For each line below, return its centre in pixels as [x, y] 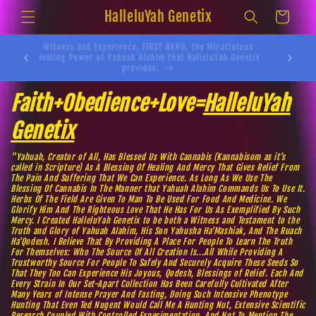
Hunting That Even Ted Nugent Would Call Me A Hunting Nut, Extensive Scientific [158, 305]
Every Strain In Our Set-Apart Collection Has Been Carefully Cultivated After [150, 284]
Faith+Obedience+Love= [107, 103]
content [42, 22]
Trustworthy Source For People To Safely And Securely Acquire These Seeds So [155, 263]
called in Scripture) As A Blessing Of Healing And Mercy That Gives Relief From [155, 168]
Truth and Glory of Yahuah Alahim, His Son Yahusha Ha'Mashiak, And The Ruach [157, 231]
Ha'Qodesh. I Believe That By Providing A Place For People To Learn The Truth [152, 242]
